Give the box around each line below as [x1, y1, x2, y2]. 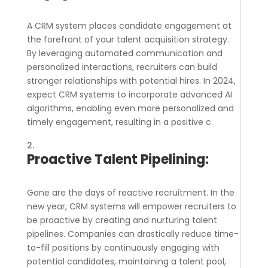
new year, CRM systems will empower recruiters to [26, 200, 236, 213]
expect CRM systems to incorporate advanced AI [26, 89, 232, 101]
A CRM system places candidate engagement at [26, 20, 232, 32]
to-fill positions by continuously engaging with [26, 242, 220, 254]
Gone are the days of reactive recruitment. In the [26, 187, 234, 199]
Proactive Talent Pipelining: [26, 150, 209, 169]
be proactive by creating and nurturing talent [26, 214, 217, 227]
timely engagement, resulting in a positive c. [26, 116, 213, 129]
